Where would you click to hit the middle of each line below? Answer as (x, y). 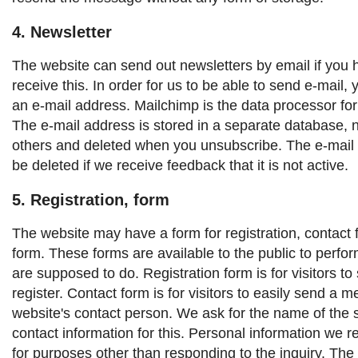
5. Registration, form (91, 199)
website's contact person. (92, 313)
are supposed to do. (76, 273)
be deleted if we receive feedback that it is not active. (180, 165)
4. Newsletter (62, 32)
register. (38, 293)
